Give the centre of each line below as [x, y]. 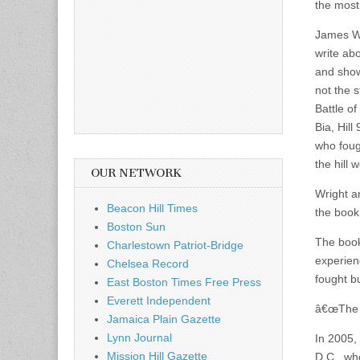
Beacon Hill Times [152, 208]
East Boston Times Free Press [184, 282]
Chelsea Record [148, 263]
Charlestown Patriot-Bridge [175, 245]
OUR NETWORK [136, 173]
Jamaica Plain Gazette [164, 319]
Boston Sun [136, 226]
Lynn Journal [139, 337]
